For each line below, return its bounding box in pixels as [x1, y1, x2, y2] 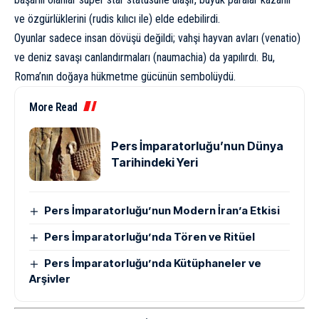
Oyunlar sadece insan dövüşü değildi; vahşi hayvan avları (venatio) [14, 31, 300, 46]
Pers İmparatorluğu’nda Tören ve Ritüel [44, 230, 256, 244]
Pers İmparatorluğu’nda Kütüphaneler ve [44, 256, 262, 271]
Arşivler [29, 272, 70, 286]
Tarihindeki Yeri [111, 155, 198, 169]
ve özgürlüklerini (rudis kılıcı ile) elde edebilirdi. [14, 12, 220, 26]
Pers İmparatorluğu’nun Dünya [111, 138, 283, 153]
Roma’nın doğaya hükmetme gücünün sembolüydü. [14, 70, 236, 84]
